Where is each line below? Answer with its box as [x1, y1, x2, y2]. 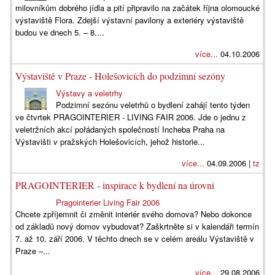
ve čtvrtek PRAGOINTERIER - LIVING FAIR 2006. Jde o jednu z [15, 111, 246, 123]
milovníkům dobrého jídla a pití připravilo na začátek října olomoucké [15, 2, 260, 14]
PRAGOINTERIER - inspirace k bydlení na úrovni [15, 179, 214, 192]
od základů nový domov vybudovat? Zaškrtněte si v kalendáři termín [15, 220, 259, 232]
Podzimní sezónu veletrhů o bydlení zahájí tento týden [56, 99, 250, 110]
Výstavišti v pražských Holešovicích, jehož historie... [15, 136, 205, 147]
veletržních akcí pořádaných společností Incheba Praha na [15, 123, 225, 135]
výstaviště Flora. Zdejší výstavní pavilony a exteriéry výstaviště [15, 14, 244, 26]
